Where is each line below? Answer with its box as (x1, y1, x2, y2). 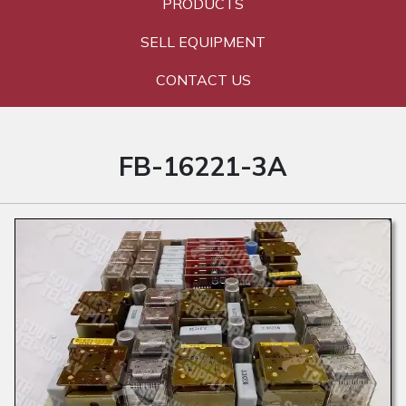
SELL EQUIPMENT (140, 32, 266, 51)
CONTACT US (155, 70, 251, 89)
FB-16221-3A (119, 149, 287, 182)
